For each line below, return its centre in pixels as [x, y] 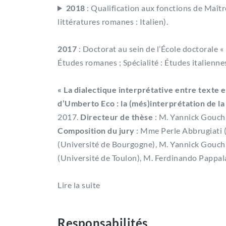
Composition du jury [97, 130]
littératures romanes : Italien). [113, 21]
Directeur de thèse [117, 117]
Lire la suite [79, 185]
